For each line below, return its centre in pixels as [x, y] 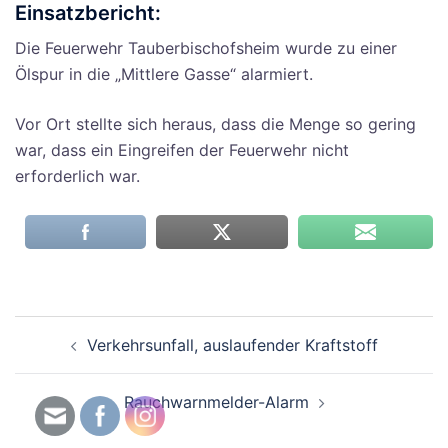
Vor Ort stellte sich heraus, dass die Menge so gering [215, 124]
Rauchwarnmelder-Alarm [216, 402]
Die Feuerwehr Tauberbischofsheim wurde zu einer [206, 48]
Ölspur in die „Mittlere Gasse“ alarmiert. [164, 74]
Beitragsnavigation [124, 329]
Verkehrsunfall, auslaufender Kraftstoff [232, 345]
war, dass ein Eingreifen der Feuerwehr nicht [182, 150]
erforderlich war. [77, 176]
